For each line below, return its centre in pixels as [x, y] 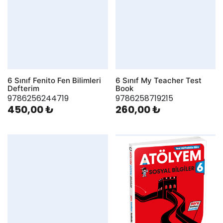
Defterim [23, 89]
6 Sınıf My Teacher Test [158, 81]
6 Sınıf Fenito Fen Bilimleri [54, 81]
